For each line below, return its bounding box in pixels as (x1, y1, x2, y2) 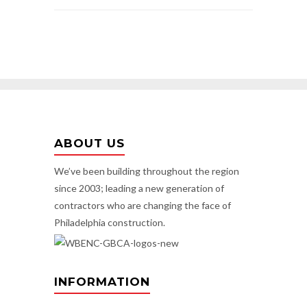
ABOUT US (54, 136, 125, 150)
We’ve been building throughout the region (54, 165, 239, 177)
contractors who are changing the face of (54, 199, 231, 212)
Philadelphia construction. (54, 217, 165, 229)
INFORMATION (54, 275, 150, 289)
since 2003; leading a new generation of (54, 182, 224, 195)
